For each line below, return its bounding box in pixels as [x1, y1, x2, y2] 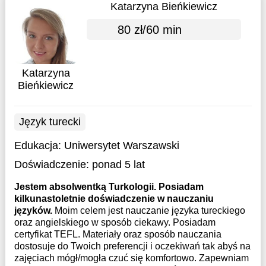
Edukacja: [14, 140, 64, 151]
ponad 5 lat [91, 159, 145, 170]
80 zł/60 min [117, 23, 182, 36]
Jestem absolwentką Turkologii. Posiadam [14, 182, 204, 192]
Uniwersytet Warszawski [64, 140, 179, 151]
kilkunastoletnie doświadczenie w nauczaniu [14, 194, 214, 204]
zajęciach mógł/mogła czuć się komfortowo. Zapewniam [14, 253, 249, 263]
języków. [14, 205, 55, 216]
